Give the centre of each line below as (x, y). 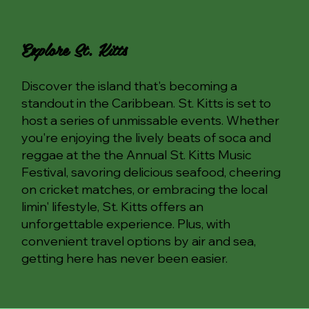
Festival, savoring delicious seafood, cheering (151, 172)
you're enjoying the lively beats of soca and (147, 137)
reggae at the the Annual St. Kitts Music (137, 154)
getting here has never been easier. (125, 258)
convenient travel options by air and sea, (139, 241)
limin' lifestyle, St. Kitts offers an (113, 206)
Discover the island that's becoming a (130, 86)
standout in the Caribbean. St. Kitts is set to (147, 103)
